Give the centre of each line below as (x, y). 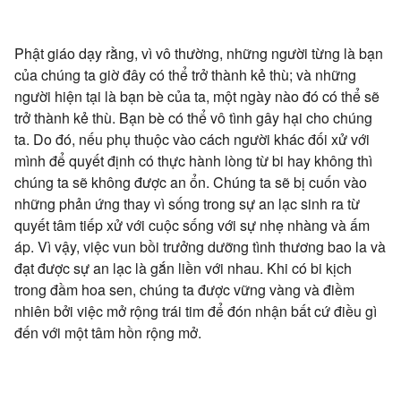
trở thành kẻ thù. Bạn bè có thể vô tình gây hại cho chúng (193, 117)
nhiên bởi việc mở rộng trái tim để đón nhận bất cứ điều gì (196, 311)
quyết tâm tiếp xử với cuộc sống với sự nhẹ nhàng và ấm (192, 225)
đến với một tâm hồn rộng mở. (108, 332)
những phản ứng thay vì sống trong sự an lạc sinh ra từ (187, 203)
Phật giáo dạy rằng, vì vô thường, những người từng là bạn (199, 53)
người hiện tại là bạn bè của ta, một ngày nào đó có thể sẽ (197, 96)
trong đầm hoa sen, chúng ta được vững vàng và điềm (184, 289)
